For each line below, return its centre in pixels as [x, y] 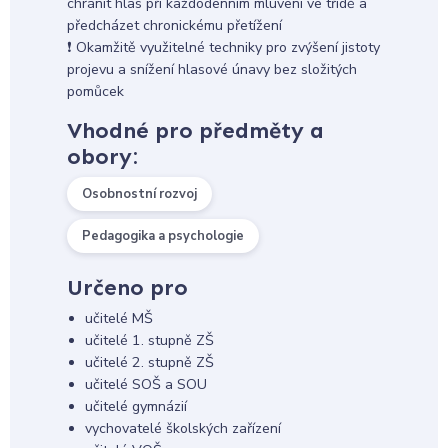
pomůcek [95, 92]
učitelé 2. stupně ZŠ [149, 363]
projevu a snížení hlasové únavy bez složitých [211, 70]
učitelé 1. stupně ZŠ [149, 341]
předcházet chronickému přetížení [174, 26]
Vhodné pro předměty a [195, 130]
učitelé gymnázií [135, 407]
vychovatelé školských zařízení [182, 429]
